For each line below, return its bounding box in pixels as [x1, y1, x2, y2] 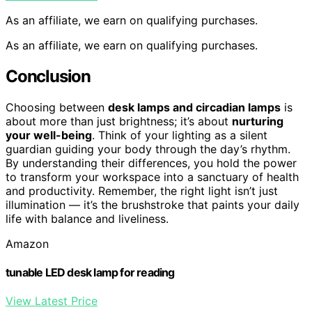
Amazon [6, 236, 49, 251]
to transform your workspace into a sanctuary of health [6, 169, 299, 184]
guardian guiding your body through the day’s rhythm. [6, 141, 290, 156]
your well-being [6, 127, 92, 142]
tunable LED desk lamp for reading [6, 265, 175, 280]
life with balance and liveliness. [6, 211, 169, 226]
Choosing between [6, 100, 108, 114]
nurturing [232, 114, 283, 128]
